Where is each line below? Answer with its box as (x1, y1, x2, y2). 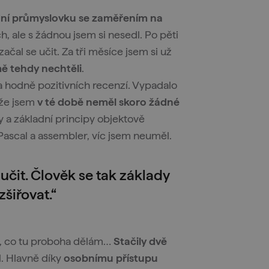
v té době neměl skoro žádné (37, 95, 180, 108)
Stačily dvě (113, 235, 167, 247)
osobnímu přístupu (64, 252, 158, 264)
